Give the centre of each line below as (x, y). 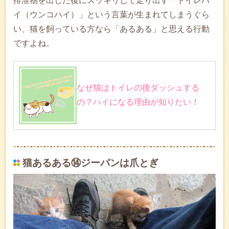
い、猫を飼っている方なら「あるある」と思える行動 (111, 29)
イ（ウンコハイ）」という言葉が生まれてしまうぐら (111, 15)
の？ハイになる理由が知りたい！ (138, 102)
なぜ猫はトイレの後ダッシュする (138, 88)
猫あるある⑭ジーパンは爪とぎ (90, 163)
